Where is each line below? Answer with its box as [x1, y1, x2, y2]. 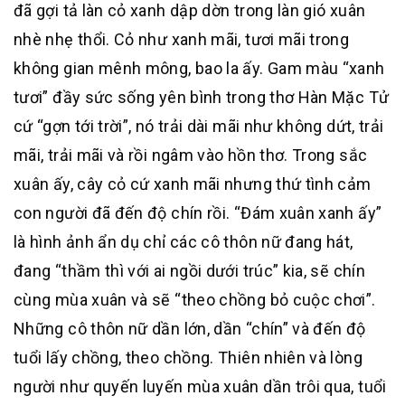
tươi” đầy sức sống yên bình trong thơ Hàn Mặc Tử [14, 88, 390, 107]
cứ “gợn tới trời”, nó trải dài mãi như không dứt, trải [14, 117, 384, 136]
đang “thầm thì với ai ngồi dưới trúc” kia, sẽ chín [14, 261, 365, 280]
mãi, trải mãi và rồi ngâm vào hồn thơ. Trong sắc [14, 146, 368, 165]
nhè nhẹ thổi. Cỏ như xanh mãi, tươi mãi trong [14, 30, 350, 49]
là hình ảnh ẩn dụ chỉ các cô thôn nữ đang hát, [14, 232, 353, 251]
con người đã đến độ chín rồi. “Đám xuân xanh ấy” [14, 203, 382, 222]
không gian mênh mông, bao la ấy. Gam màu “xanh [14, 59, 385, 78]
